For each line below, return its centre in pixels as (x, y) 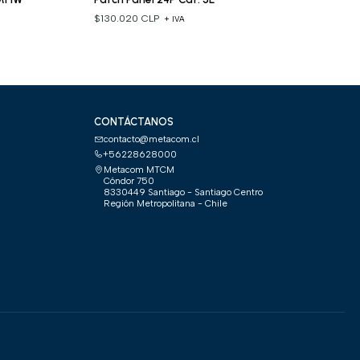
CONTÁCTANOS (133, 122)
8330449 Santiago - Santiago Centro (183, 192)
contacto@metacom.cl (151, 139)
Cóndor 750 (129, 181)
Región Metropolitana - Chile (165, 204)
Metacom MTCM (139, 170)
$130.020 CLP (128, 18)
